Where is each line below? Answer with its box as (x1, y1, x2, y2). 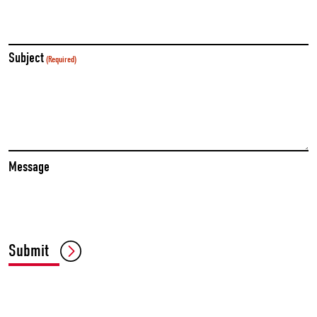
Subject (8, 50, 44, 66)
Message (8, 158, 50, 175)
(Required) (46, 54, 77, 64)
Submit (8, 241, 49, 260)
